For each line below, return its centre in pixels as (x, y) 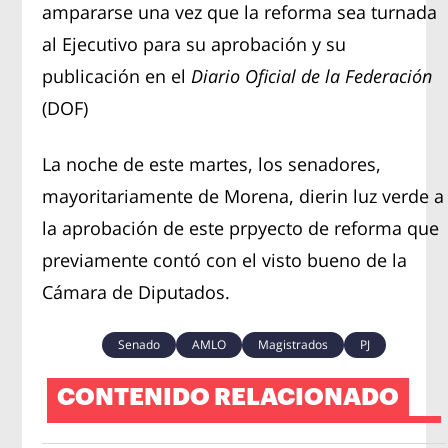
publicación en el (117, 75)
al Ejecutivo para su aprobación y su (194, 43)
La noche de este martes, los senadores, (212, 163)
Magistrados (293, 344)
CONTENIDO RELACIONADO (228, 396)
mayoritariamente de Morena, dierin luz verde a (243, 195)
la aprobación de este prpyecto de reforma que (241, 227)
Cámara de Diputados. (139, 291)
